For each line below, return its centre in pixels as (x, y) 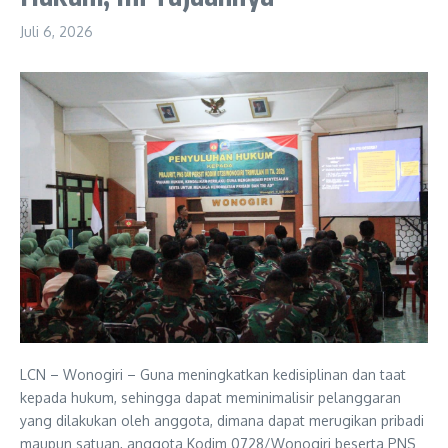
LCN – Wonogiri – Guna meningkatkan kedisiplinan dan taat (213, 375)
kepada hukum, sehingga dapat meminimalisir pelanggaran (210, 398)
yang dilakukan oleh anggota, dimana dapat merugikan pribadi (222, 421)
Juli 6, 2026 (56, 31)
